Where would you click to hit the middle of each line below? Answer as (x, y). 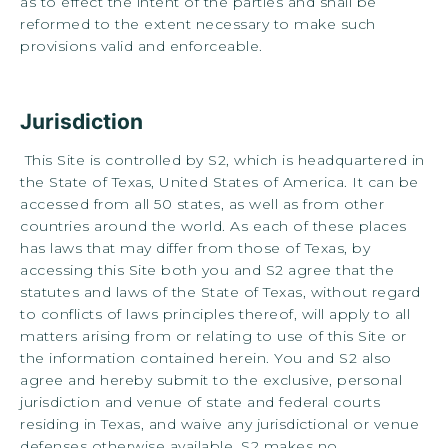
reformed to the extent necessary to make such (198, 24)
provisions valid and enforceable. (141, 46)
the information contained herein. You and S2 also (206, 357)
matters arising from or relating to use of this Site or (213, 335)
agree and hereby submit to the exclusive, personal (211, 379)
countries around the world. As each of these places (213, 225)
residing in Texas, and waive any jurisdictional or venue (219, 423)
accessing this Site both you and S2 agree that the (207, 269)
